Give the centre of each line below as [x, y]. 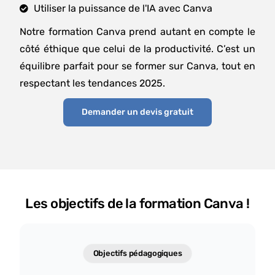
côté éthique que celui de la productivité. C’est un [137, 48]
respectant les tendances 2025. [93, 83]
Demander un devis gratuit [137, 112]
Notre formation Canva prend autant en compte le [137, 31]
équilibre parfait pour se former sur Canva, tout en [137, 66]
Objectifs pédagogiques [137, 253]
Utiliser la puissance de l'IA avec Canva [123, 8]
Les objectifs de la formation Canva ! [137, 203]
